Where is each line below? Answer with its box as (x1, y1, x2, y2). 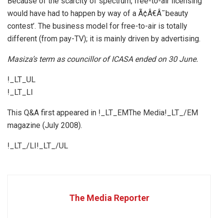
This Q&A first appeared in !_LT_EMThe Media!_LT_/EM (7, 108, 198, 117)
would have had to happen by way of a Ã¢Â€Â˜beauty (7, 8, 188, 18)
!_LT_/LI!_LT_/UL (7, 141, 68, 150)
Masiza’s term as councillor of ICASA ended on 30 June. (7, 54, 198, 64)
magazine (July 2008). (7, 120, 82, 130)
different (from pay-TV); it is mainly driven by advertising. (7, 34, 200, 43)
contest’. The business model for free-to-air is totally (7, 21, 187, 31)
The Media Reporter (69, 192, 149, 203)
